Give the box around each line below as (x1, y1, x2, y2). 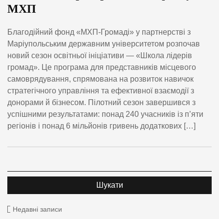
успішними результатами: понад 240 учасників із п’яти (7, 110, 203, 119)
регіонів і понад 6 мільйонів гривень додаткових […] (7, 122, 196, 131)
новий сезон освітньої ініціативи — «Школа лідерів (7, 51, 192, 60)
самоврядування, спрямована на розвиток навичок (7, 75, 194, 84)
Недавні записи (13, 205, 62, 214)
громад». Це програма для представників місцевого (7, 63, 196, 72)
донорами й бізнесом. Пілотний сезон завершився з (7, 98, 196, 107)
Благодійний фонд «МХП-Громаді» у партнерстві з (7, 28, 191, 37)
